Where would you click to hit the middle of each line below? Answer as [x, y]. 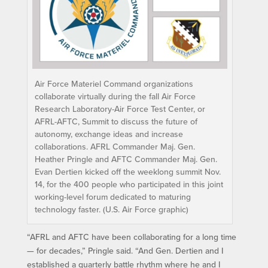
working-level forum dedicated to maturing [112, 197]
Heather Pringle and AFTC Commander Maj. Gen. [126, 159]
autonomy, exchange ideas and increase [109, 134]
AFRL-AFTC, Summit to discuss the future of [116, 122]
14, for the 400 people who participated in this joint [129, 185]
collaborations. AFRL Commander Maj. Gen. [115, 147]
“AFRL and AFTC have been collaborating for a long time [131, 237]
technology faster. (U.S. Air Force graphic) [111, 210]
